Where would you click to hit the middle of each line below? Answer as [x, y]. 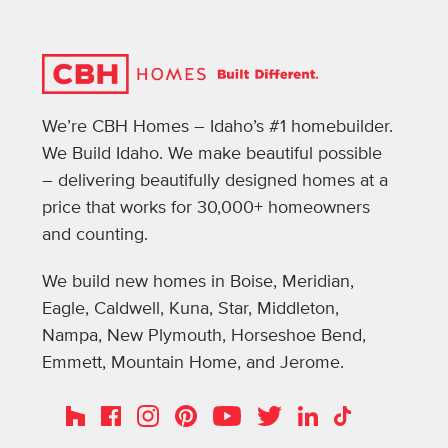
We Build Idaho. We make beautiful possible [212, 153]
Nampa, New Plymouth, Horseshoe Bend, [204, 335]
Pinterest [204, 411]
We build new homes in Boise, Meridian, [198, 281]
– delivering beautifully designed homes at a [215, 180]
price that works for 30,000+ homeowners [206, 207]
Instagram [169, 411]
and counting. [95, 234]
